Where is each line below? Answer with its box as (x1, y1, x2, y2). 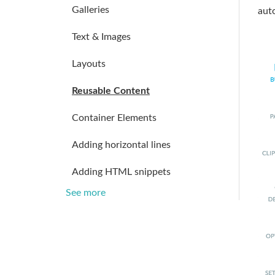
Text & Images (72, 32, 131, 42)
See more (66, 188, 106, 198)
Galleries (72, 5, 109, 15)
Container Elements (72, 113, 157, 123)
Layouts (72, 59, 106, 69)
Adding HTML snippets (72, 167, 171, 177)
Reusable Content (72, 86, 150, 96)
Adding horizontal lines (72, 140, 171, 150)
